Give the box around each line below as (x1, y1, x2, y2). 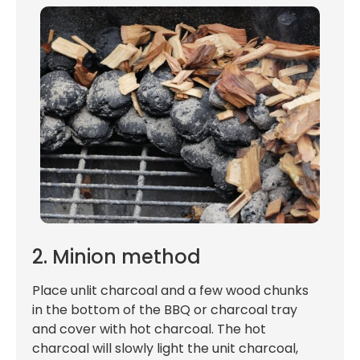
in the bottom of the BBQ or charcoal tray (32, 300, 297, 319)
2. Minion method (32, 243, 201, 270)
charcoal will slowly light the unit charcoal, (32, 338, 298, 358)
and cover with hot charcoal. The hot (32, 319, 266, 338)
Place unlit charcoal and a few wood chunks (32, 280, 309, 300)
